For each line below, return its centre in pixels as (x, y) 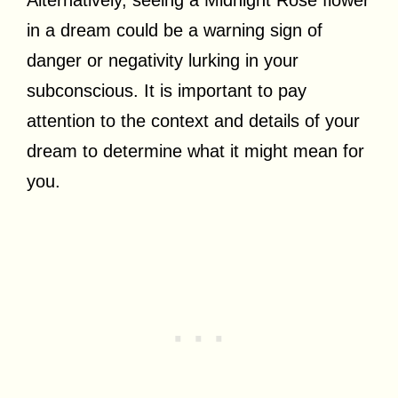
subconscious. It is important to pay (167, 90)
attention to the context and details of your (193, 120)
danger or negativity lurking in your (163, 60)
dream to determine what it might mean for (195, 151)
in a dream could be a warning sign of (175, 30)
